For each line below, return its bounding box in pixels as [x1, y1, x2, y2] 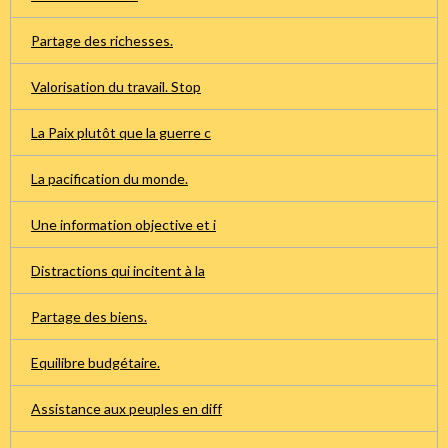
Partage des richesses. [31, 31, 173, 49]
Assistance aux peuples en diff [31, 399, 222, 417]
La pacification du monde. [31, 169, 188, 187]
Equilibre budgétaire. [31, 353, 160, 371]
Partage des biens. [31, 307, 147, 325]
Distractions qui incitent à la [31, 261, 205, 279]
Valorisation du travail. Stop [31, 77, 201, 95]
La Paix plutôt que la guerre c [31, 123, 211, 141]
